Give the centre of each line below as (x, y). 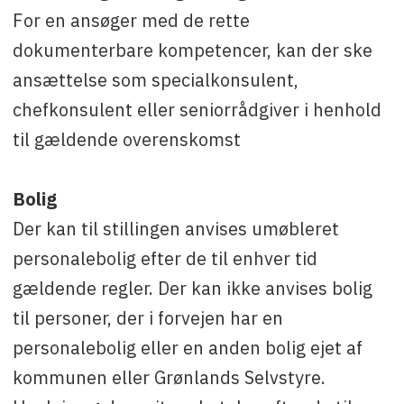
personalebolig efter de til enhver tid (165, 258)
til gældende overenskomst (126, 139)
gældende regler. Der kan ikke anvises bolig (192, 288)
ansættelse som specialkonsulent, (155, 79)
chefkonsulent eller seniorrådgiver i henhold (197, 109)
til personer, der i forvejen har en (147, 317)
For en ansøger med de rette (131, 20)
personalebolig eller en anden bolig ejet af (187, 347)
